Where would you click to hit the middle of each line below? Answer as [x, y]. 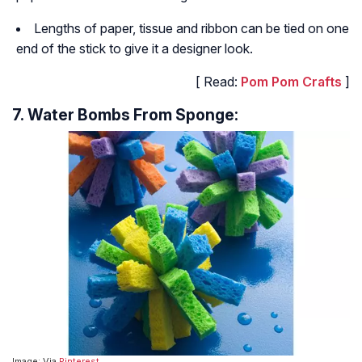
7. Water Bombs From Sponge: [125, 114]
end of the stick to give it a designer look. [135, 48]
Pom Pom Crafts [291, 81]
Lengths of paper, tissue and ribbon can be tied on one [192, 28]
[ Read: [218, 81]
